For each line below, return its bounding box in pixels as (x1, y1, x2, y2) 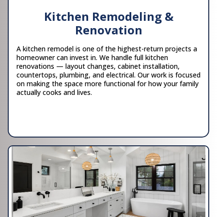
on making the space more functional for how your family (16, 78, 199, 88)
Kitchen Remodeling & (44, 8, 173, 24)
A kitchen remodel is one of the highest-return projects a (16, 44, 197, 53)
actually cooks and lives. (16, 87, 92, 97)
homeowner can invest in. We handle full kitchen (16, 52, 168, 62)
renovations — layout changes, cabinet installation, (16, 61, 180, 71)
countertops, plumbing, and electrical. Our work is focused (16, 70, 201, 79)
